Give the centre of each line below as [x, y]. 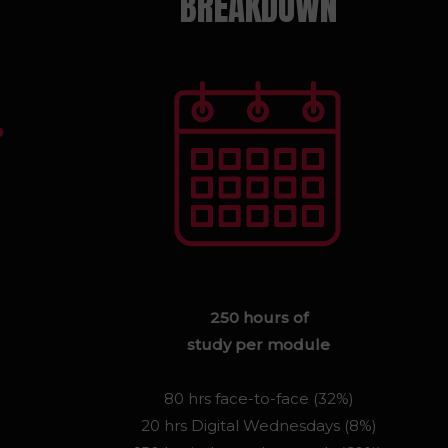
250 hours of [258, 317]
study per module [259, 344]
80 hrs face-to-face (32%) [258, 398]
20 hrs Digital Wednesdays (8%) [258, 425]
